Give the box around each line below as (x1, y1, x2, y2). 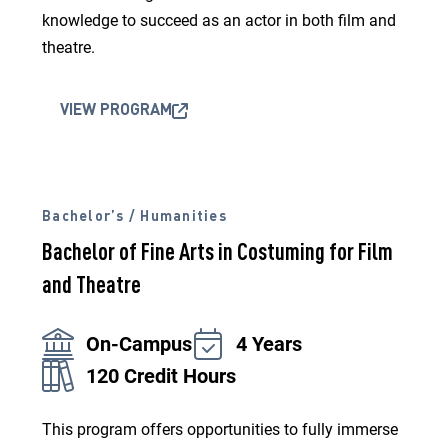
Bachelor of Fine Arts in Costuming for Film (42, 242, 393, 266)
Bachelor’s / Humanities (42, 210, 227, 224)
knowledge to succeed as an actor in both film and (42, 11, 396, 30)
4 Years (236, 332, 302, 356)
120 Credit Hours (86, 364, 236, 388)
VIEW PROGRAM (60, 103, 172, 119)
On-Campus (86, 332, 192, 356)
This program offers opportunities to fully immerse (42, 420, 398, 439)
